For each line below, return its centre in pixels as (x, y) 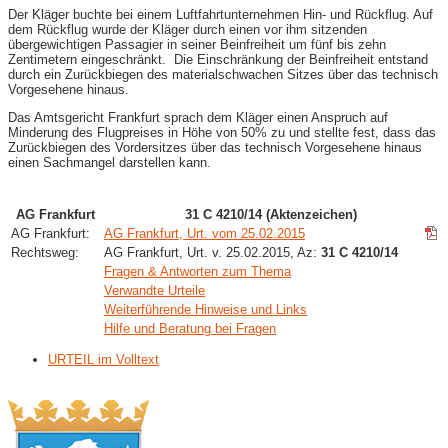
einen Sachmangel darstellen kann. (109, 162)
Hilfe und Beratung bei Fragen (190, 328)
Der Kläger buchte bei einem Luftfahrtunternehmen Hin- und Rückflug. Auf (220, 14)
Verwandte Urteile (154, 290)
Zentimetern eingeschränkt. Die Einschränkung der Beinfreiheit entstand (218, 59)
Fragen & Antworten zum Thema (197, 271)
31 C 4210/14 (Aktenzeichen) (270, 214)
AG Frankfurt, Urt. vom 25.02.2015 (204, 233)
